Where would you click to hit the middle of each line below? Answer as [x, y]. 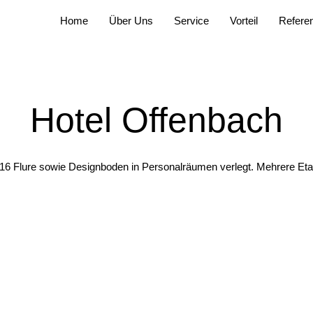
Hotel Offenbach [156, 120]
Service [191, 21]
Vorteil [244, 21]
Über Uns [131, 21]
